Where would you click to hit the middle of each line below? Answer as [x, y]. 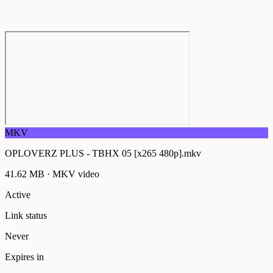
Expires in [24, 257]
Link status [26, 215]
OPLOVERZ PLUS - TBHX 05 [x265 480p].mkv [103, 153]
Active [18, 195]
